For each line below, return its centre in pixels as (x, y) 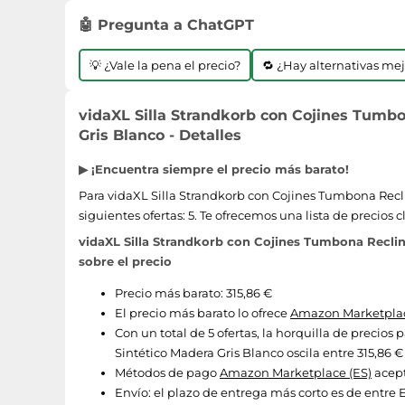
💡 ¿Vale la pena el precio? (165, 65)
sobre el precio (125, 261)
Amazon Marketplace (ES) (296, 372)
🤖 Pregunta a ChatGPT (166, 25)
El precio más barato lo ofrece (202, 313)
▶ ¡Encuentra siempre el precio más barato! (214, 169)
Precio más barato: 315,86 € (193, 293)
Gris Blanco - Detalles (160, 135)
